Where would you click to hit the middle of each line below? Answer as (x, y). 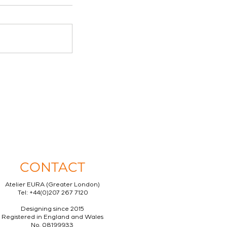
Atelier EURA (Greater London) (52, 185)
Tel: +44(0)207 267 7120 (53, 194)
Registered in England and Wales (52, 218)
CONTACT (52, 167)
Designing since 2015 (52, 210)
